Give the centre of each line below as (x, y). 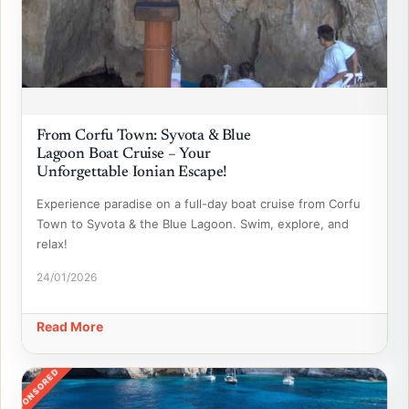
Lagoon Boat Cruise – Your (124, 155)
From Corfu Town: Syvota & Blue (144, 136)
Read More (70, 326)
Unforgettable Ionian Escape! (132, 173)
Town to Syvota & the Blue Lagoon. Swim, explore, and (193, 224)
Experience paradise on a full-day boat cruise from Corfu (199, 204)
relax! (52, 244)
